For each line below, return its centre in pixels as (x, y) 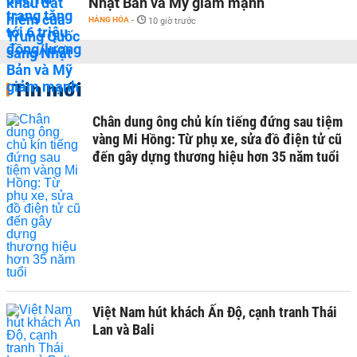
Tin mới (47, 89)
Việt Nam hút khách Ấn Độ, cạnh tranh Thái (215, 312)
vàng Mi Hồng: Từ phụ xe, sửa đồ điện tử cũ (217, 139)
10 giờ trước (172, 21)
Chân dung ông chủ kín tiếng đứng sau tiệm (218, 121)
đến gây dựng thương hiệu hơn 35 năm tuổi (216, 156)
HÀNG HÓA (109, 19)
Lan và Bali (124, 329)
